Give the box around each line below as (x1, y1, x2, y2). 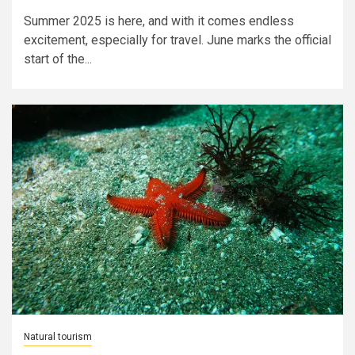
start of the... (24, 52, 92, 67)
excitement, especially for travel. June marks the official (24, 32, 331, 48)
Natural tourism (24, 331, 92, 342)
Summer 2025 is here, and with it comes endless (24, 13, 294, 29)
